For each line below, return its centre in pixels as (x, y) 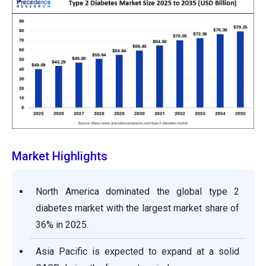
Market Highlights (60, 156)
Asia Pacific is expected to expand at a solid (137, 252)
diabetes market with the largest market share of (137, 208)
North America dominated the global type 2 (137, 192)
